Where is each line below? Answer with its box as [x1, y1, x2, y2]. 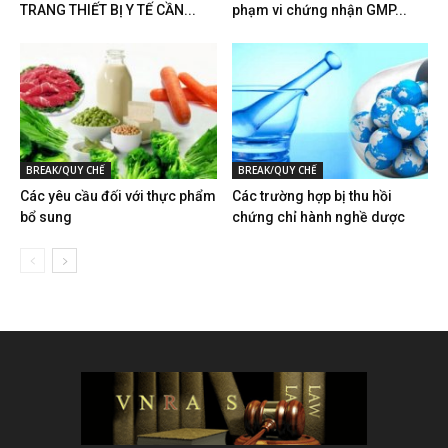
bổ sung [20, 208, 72, 225]
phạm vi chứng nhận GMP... [231, 2, 407, 19]
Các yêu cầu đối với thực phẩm [20, 187, 216, 204]
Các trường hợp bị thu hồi [231, 187, 392, 204]
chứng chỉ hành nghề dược [231, 208, 405, 225]
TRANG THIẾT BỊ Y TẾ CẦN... [20, 2, 196, 19]
